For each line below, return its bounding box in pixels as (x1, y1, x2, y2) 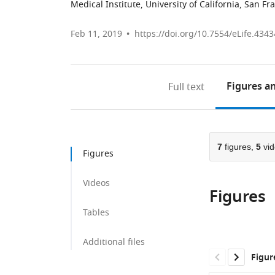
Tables (83, 206, 109, 219)
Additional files (83, 236, 145, 249)
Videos (83, 177, 110, 190)
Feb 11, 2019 (71, 28, 122, 41)
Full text (168, 80, 205, 95)
